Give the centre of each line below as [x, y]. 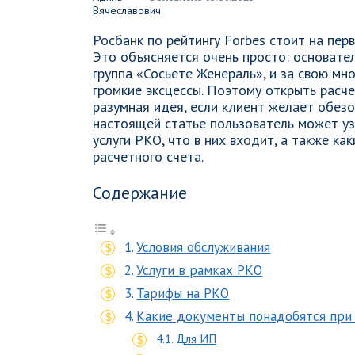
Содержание [140, 193]
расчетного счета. [148, 157]
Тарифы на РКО [183, 293]
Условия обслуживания [204, 247]
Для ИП [197, 338]
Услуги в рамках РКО [200, 270]
